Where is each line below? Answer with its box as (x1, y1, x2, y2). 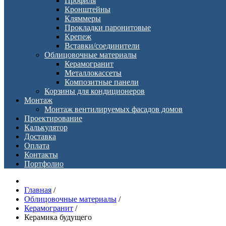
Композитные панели (65, 78, 139, 86)
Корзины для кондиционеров (44, 87, 145, 95)
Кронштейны (65, 5, 110, 14)
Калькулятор (24, 123, 68, 132)
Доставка (24, 132, 56, 141)
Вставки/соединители (65, 41, 140, 50)
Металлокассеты (65, 69, 122, 77)
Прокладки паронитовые (65, 23, 151, 32)
